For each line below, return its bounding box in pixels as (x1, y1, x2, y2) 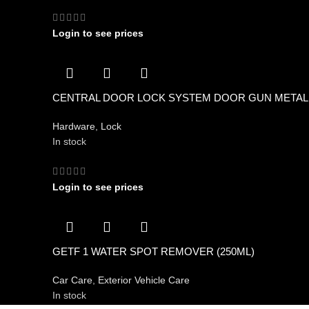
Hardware (52, 121, 95, 132)
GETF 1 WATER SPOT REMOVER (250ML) (52, 245, 255, 257)
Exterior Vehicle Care (98, 274, 190, 286)
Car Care (52, 274, 92, 286)
